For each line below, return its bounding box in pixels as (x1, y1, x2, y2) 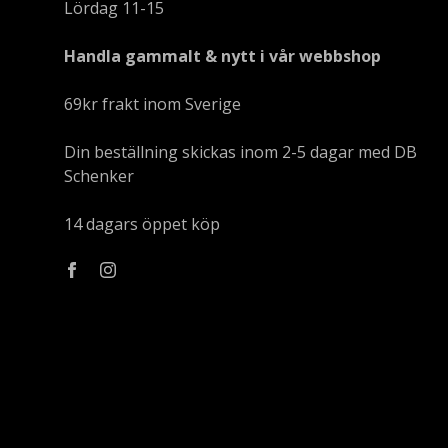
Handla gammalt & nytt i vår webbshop (64, 45, 381, 67)
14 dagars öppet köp (64, 213, 220, 235)
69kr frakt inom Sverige (64, 93, 241, 115)
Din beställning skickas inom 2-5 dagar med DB (64, 141, 417, 163)
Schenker (64, 165, 134, 187)
